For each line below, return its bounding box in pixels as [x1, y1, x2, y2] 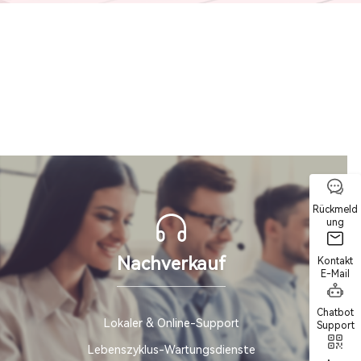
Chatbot [317, 307, 354, 318]
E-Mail [321, 268, 350, 280]
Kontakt [317, 255, 353, 267]
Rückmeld [313, 204, 358, 215]
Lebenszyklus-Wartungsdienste [87, 343, 255, 357]
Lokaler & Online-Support [103, 317, 239, 330]
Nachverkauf [117, 252, 226, 274]
